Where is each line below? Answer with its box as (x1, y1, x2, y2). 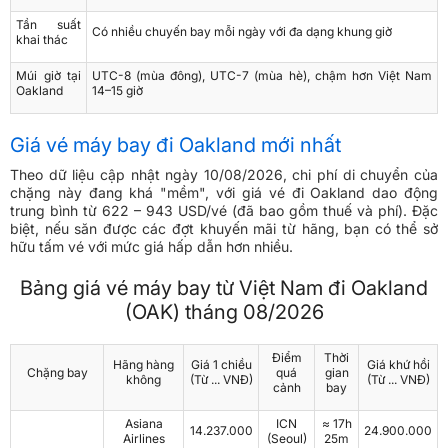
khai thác (16, 32, 68, 48)
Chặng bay (26, 365, 88, 381)
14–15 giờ (92, 83, 143, 99)
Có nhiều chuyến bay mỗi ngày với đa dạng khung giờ (92, 24, 392, 40)
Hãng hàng (113, 357, 174, 373)
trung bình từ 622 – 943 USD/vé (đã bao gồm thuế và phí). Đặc (10, 202, 438, 220)
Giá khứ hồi (366, 357, 430, 373)
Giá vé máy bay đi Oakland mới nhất (10, 133, 341, 158)
